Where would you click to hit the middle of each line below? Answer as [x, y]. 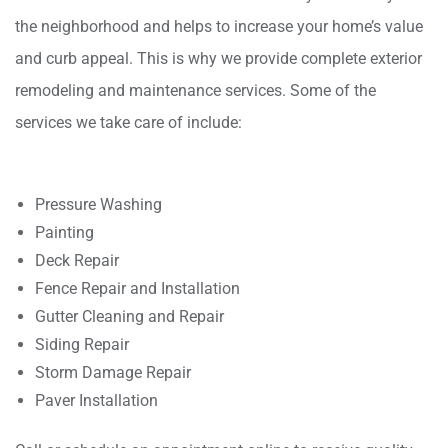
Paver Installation [96, 400]
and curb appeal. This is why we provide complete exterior [218, 58]
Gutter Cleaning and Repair [129, 316]
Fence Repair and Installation [137, 288]
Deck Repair [77, 260]
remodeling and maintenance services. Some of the [195, 90]
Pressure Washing [98, 204]
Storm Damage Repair [113, 372]
